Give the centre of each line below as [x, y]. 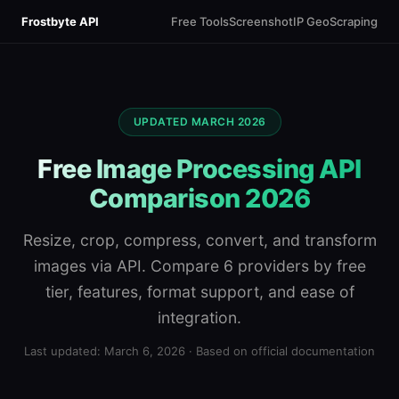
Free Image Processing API [199, 169]
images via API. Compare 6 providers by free [199, 266]
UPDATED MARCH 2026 [199, 122]
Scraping [354, 21]
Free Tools [200, 21]
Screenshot [261, 21]
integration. [199, 318]
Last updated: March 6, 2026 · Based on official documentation [199, 351]
